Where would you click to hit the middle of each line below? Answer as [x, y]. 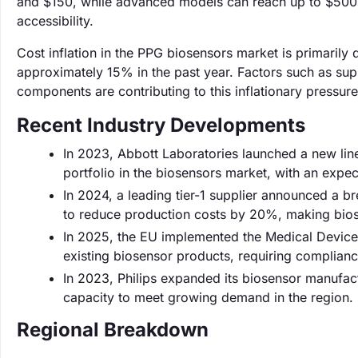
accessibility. [55, 21]
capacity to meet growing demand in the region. [208, 297]
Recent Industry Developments [161, 125]
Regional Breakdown [113, 330]
